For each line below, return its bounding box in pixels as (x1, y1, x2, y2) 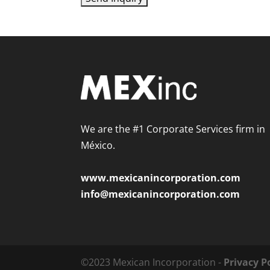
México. (81, 139, 116, 152)
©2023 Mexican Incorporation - (81, 255, 224, 269)
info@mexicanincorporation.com (81, 187, 240, 201)
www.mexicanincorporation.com (81, 171, 241, 185)
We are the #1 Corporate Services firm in (81, 122, 266, 136)
